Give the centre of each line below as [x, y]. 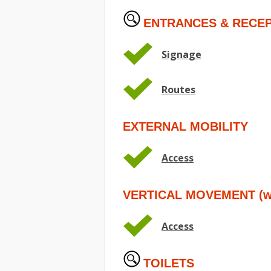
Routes [178, 90]
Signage [181, 54]
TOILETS [169, 263]
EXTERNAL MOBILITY [185, 126]
